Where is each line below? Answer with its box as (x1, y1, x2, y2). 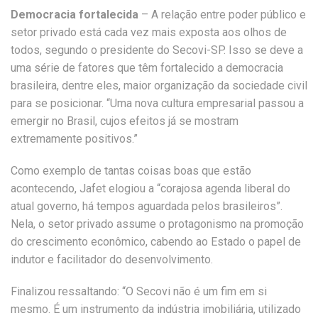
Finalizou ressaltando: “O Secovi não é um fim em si (11, 285, 267, 298)
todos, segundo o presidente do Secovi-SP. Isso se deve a (11, 43, 303, 57)
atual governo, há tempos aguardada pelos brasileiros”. (11, 199, 283, 213)
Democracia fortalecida (11, 8, 138, 21)
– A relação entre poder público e (138, 8, 306, 21)
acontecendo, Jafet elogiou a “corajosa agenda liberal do (11, 182, 290, 195)
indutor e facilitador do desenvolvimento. (11, 253, 213, 266)
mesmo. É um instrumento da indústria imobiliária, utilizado (11, 302, 301, 316)
